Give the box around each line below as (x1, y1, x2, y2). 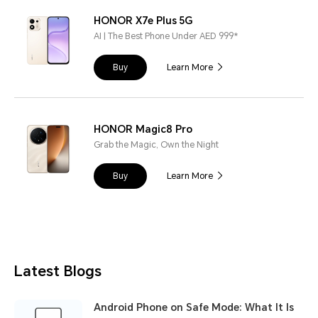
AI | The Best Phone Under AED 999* (94, 31, 238, 41)
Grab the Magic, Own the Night (94, 139, 219, 150)
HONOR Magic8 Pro (94, 123, 192, 135)
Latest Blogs (14, 262, 102, 280)
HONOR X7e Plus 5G (94, 14, 192, 26)
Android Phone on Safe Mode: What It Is (94, 301, 294, 313)
